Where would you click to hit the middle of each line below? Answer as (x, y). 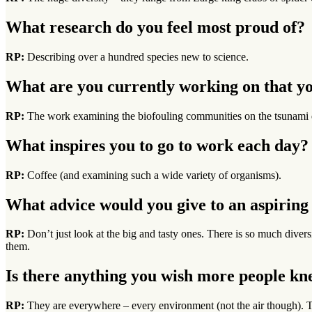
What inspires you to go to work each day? (157, 145)
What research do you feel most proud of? (155, 28)
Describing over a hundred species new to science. (138, 57)
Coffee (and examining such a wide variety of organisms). (154, 175)
